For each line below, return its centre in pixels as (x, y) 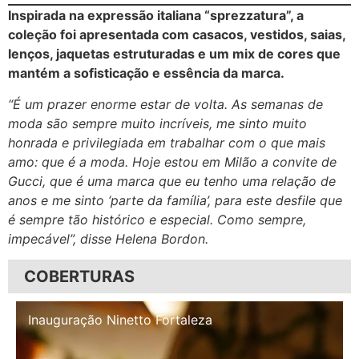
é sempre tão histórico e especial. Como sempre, (157, 219)
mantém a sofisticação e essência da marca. (146, 73)
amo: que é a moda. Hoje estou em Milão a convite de (172, 161)
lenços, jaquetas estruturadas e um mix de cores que (174, 54)
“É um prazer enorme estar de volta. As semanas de (165, 104)
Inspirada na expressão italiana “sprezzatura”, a (156, 16)
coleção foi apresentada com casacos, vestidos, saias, (177, 35)
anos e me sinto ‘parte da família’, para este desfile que (175, 200)
